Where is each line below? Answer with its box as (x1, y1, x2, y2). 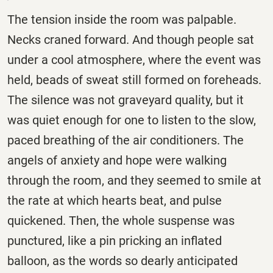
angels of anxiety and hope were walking (7, 152, 227, 168)
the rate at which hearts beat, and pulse (7, 193, 222, 208)
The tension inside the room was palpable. (7, 12, 236, 27)
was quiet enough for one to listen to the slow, (7, 112, 256, 127)
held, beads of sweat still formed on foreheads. (7, 72, 261, 87)
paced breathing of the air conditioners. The (7, 132, 244, 147)
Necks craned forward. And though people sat (7, 32, 254, 47)
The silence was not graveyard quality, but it (7, 92, 244, 107)
